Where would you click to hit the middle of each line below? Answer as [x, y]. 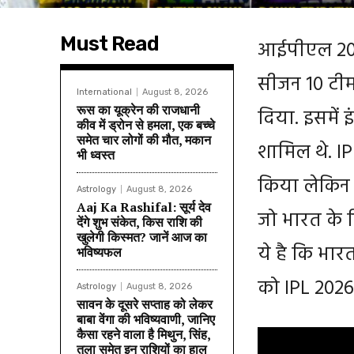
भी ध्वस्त [96, 154]
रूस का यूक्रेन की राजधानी [138, 109]
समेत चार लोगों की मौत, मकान [144, 139]
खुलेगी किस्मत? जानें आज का [142, 237]
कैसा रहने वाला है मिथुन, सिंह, [144, 334]
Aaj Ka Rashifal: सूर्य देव [144, 207]
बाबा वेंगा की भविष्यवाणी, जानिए [146, 319]
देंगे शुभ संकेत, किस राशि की [139, 222]
